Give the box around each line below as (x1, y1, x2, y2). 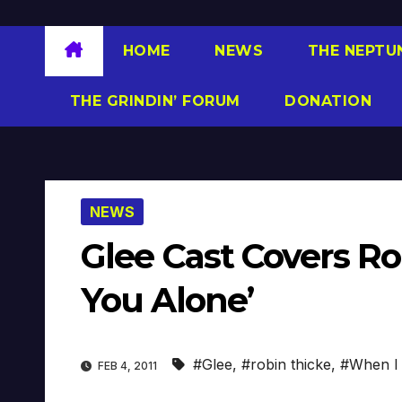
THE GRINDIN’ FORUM (65, 92, 240, 109)
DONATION (279, 92, 371, 109)
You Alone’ (81, 278, 254, 321)
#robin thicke (241, 355, 331, 374)
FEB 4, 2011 (95, 359, 160, 373)
